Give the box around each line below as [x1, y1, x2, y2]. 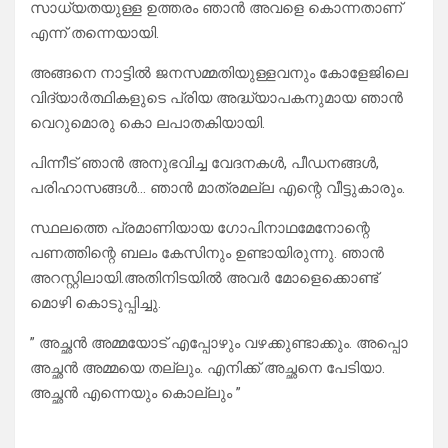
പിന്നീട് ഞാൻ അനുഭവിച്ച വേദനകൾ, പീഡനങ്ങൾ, [30, 154, 379, 173]
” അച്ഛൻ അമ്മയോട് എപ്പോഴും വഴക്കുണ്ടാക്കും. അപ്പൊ [30, 334, 408, 353]
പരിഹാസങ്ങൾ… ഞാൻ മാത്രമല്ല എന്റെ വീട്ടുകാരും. [30, 179, 405, 198]
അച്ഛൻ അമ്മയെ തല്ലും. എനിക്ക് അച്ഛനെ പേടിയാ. [30, 359, 385, 378]
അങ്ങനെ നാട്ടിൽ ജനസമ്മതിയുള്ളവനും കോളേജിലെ [30, 64, 408, 83]
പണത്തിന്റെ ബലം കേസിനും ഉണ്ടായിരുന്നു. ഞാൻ [30, 244, 384, 263]
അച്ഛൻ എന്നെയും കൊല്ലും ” [30, 384, 241, 403]
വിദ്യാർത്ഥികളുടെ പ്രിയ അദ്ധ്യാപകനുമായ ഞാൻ [30, 89, 403, 108]
